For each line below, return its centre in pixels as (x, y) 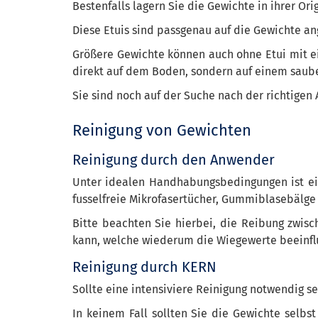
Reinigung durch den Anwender (174, 160)
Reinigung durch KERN (144, 267)
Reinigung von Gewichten (162, 130)
